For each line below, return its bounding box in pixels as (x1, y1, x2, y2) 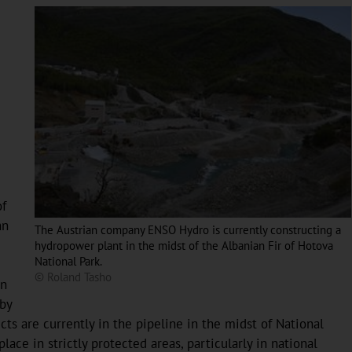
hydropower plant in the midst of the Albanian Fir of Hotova (35, 238, 333, 253)
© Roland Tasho (35, 269, 112, 284)
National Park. (35, 254, 102, 269)
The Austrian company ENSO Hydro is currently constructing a (35, 222, 341, 237)
